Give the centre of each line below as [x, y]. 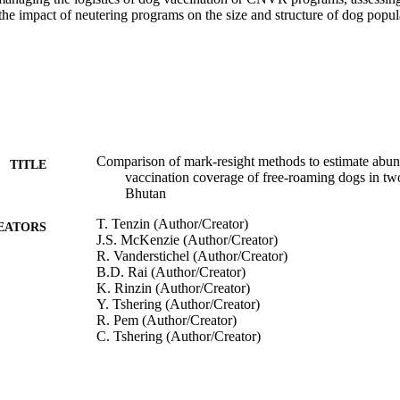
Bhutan [146, 193]
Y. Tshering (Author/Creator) [178, 304]
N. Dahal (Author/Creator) [171, 352]
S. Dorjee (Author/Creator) [172, 384]
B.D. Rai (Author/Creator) [171, 271]
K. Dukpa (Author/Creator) [174, 368]
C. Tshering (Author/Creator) [179, 336]
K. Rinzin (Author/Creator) [173, 287]
